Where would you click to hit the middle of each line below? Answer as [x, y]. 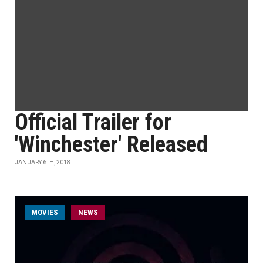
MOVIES [45, 212]
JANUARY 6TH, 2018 [43, 162]
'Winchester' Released [111, 144]
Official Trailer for [93, 122]
